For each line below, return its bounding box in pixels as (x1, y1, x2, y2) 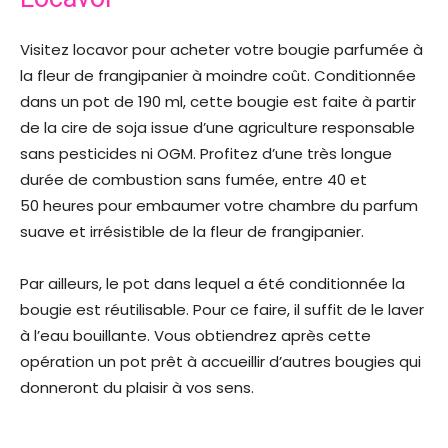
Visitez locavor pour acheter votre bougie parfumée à (20, 39, 423, 61)
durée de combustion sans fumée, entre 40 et (20, 169, 367, 191)
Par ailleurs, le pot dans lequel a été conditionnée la (20, 273, 405, 295)
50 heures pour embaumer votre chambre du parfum (20, 195, 418, 217)
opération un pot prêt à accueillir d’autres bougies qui (20, 351, 421, 373)
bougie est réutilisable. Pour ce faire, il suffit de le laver (20, 299, 424, 321)
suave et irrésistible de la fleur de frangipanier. (20, 221, 364, 243)
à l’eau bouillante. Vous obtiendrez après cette (20, 325, 371, 347)
